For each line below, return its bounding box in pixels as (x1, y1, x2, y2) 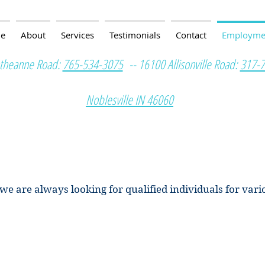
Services (61, 29, 94, 41)
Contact (176, 29, 206, 41)
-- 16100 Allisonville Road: (122, 55, 240, 73)
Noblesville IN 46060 (86, 91, 173, 108)
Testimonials (109, 29, 160, 41)
